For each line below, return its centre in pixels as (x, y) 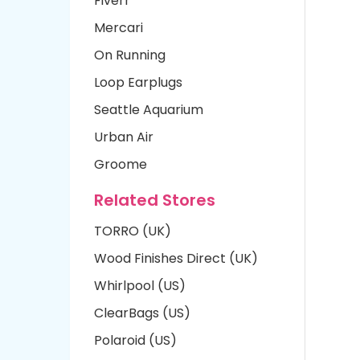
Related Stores (155, 200)
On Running (130, 55)
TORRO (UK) (133, 231)
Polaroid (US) (135, 340)
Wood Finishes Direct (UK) (176, 258)
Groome (121, 164)
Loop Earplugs (138, 82)
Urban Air (124, 137)
